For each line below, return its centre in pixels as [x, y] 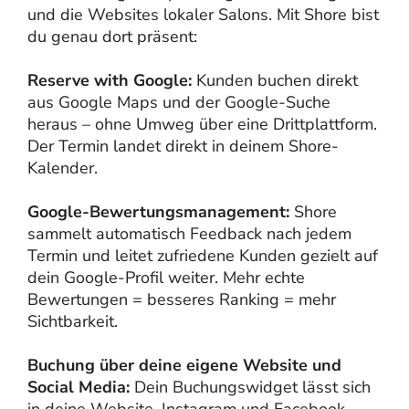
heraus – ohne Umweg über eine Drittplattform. [202, 124]
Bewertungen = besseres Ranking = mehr [182, 299]
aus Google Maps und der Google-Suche [179, 102]
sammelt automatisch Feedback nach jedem [189, 233]
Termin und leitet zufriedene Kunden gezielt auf [203, 255]
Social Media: [81, 387]
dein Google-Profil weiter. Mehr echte [166, 277]
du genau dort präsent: [112, 36]
